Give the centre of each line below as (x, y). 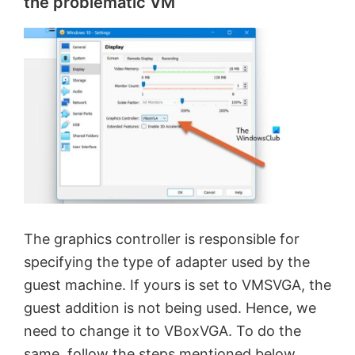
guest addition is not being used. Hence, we (170, 308)
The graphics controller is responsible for (162, 239)
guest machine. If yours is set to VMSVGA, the (177, 285)
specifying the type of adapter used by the (167, 262)
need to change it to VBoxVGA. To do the (162, 331)
